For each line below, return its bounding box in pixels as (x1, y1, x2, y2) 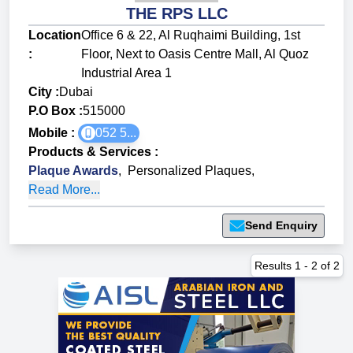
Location (28, 28, 81, 43)
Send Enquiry (245, 219, 318, 232)
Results (255, 259, 295, 273)
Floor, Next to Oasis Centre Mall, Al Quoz (81, 47, 309, 61)
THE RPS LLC (125, 5, 228, 23)
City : (28, 85, 59, 99)
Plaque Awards (28, 164, 118, 178)
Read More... (28, 183, 100, 197)
